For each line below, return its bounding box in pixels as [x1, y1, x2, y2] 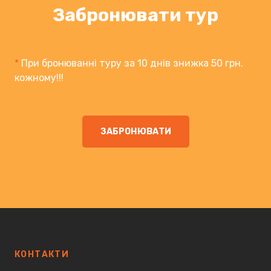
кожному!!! [15, 71, 64, 83]
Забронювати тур [53, 4, 218, 26]
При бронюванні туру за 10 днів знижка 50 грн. [21, 57, 243, 69]
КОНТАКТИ [15, 249, 70, 260]
